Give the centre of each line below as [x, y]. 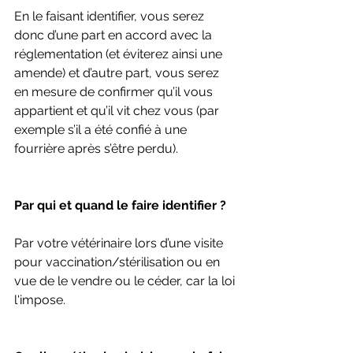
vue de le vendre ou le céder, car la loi [126, 281]
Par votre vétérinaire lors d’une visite [120, 243]
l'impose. [40, 299]
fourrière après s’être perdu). [96, 148]
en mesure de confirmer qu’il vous [115, 91]
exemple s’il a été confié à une [102, 129]
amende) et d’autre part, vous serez [118, 72]
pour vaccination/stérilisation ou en [119, 262]
